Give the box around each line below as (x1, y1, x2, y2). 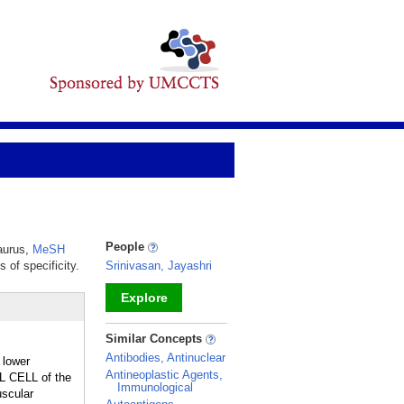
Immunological (117, 381, 193, 394)
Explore (120, 290, 168, 305)
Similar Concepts (106, 332, 206, 345)
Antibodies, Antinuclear (106, 351, 225, 364)
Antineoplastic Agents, (106, 368, 223, 381)
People (106, 240, 148, 253)
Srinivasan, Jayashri (106, 259, 212, 272)
